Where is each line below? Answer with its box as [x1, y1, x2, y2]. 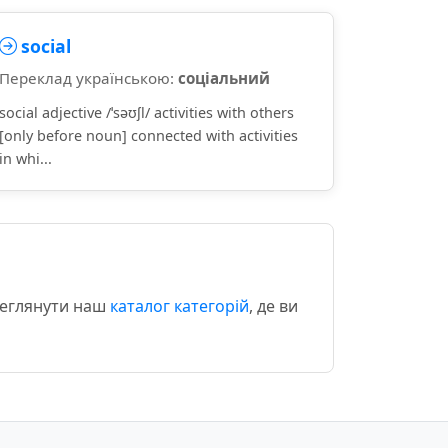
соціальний [178, 68, 270, 88]
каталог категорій [110, 295, 249, 317]
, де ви [249, 295, 298, 317]
